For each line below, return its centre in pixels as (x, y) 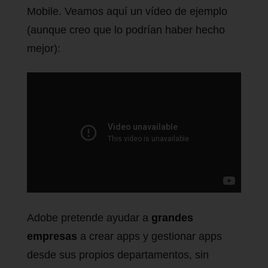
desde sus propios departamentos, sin (118, 255)
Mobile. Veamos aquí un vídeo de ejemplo (127, 12)
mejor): (44, 49)
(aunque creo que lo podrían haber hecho (126, 30)
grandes (172, 218)
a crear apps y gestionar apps (151, 237)
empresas (54, 237)
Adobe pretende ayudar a (89, 218)
